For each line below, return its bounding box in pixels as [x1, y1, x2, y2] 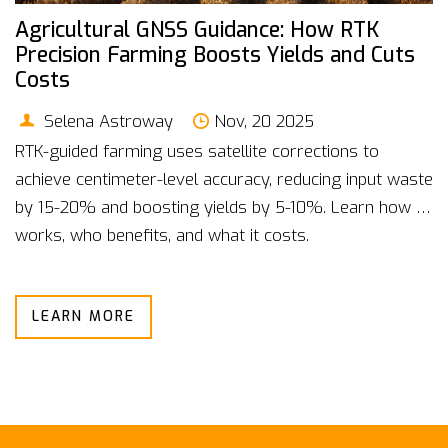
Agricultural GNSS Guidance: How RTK [15, 16, 379, 45]
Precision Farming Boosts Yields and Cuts [15, 41, 415, 70]
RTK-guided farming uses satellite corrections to [15, 139, 379, 162]
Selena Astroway [39, 109, 173, 132]
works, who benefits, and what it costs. [15, 223, 309, 246]
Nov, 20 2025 [214, 109, 315, 132]
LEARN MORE [32, 306, 135, 326]
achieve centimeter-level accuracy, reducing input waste [15, 167, 433, 190]
